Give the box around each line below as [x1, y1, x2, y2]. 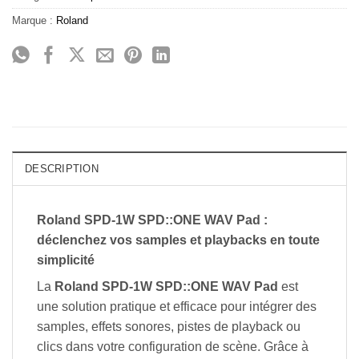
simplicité [37, 252, 95, 267]
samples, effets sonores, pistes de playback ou [37, 319, 301, 333]
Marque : [12, 14, 56, 26]
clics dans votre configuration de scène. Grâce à [37, 339, 309, 353]
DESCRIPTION [25, 162, 99, 175]
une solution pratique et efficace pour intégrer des [37, 299, 317, 313]
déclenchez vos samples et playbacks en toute [37, 232, 320, 247]
